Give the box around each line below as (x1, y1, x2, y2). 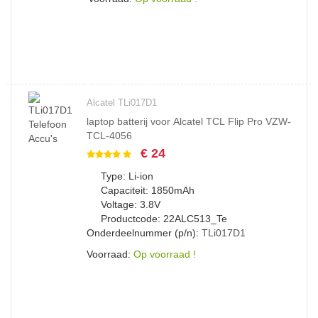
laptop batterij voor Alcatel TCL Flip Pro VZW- (87, 116, 291, 127)
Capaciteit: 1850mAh (101, 185, 194, 196)
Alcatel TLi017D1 (87, 97, 157, 108)
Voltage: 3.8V (101, 199, 160, 210)
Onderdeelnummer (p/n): (87, 227, 202, 238)
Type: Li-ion (101, 170, 153, 182)
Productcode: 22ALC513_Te (101, 213, 227, 224)
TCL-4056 (87, 130, 132, 141)
